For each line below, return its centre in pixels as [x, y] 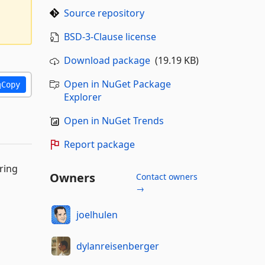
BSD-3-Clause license [110, 37]
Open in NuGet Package [117, 84]
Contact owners [167, 177]
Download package [107, 60]
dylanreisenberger [118, 246]
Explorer [83, 97]
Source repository [104, 13]
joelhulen [97, 214]
